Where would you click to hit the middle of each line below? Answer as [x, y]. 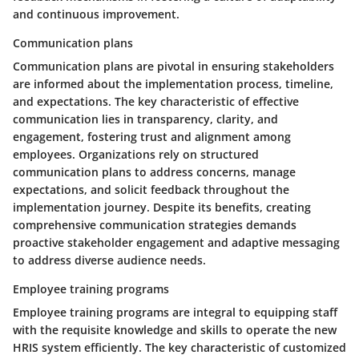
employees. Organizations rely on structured [136, 154]
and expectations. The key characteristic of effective [156, 101]
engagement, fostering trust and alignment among [152, 136]
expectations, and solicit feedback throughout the [151, 189]
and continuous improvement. [96, 14]
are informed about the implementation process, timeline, [173, 83]
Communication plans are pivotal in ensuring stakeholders [173, 66]
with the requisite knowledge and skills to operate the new [175, 329]
